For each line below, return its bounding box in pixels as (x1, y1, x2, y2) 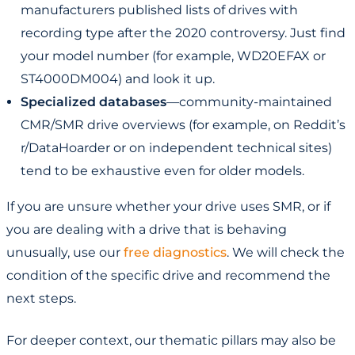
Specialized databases (21, 94, 166, 110)
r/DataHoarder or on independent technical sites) (21, 140, 332, 156)
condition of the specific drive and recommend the (6, 268, 330, 284)
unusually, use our (6, 245, 124, 261)
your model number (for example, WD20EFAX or (21, 48, 326, 64)
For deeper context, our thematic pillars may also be (6, 333, 336, 349)
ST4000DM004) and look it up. (21, 71, 215, 87)
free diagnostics (124, 245, 227, 261)
